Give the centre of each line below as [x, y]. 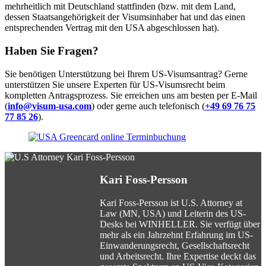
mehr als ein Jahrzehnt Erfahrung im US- [176, 235]
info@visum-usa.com [50, 106]
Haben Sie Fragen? [52, 50]
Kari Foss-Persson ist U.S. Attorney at [171, 202]
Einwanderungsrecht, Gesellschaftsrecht [175, 245]
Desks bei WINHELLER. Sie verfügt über [180, 224]
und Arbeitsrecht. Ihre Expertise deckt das [178, 256]
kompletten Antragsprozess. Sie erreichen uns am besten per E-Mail [131, 95]
